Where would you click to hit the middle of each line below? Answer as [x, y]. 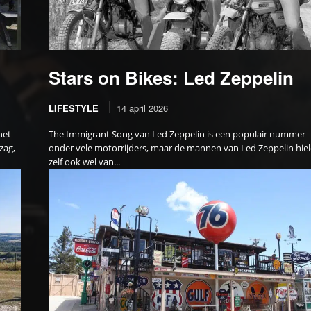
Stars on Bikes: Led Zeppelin [171, 78]
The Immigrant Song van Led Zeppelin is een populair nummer [177, 134]
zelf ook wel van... [85, 162]
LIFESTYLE [74, 108]
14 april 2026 [143, 108]
